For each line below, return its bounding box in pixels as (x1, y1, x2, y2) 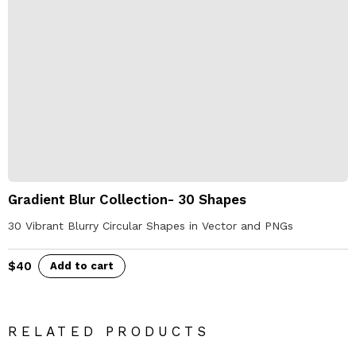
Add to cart (50, 259, 114, 272)
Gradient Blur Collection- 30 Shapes (8, 191, 246, 207)
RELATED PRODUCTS (8, 323, 210, 339)
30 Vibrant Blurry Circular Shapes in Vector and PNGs (8, 219, 293, 232)
